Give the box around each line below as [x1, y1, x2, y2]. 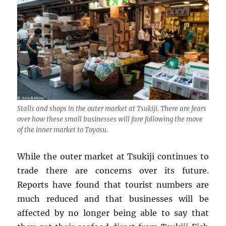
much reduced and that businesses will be [17, 194, 209, 204]
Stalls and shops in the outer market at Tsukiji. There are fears [17, 104, 207, 114]
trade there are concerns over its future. [17, 165, 209, 176]
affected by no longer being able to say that [17, 208, 209, 218]
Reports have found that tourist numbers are [17, 180, 209, 190]
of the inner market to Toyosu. [17, 126, 108, 135]
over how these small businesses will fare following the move [17, 115, 203, 124]
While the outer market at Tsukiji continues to [17, 151, 209, 162]
